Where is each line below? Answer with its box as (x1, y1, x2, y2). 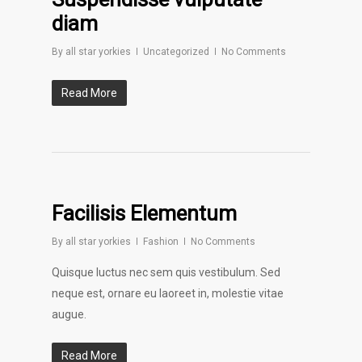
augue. (52, 308, 86, 322)
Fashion (143, 236, 179, 248)
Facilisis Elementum (52, 201, 237, 226)
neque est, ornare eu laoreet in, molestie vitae (52, 287, 284, 301)
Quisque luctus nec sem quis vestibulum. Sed (52, 266, 280, 280)
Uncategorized (143, 46, 209, 58)
